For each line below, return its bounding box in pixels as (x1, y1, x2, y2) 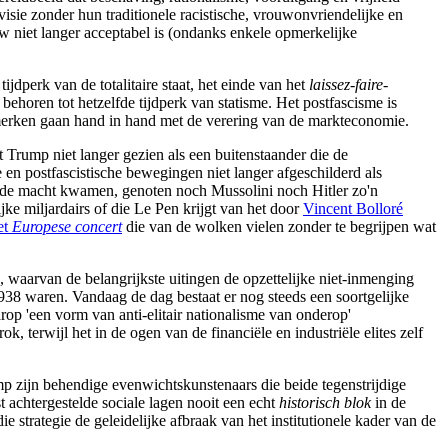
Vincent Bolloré (303, 199, 403, 217)
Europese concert (12, 217, 122, 235)
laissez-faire (309, 75, 383, 93)
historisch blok (279, 393, 371, 411)
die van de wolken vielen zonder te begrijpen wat (122, 217, 436, 235)
